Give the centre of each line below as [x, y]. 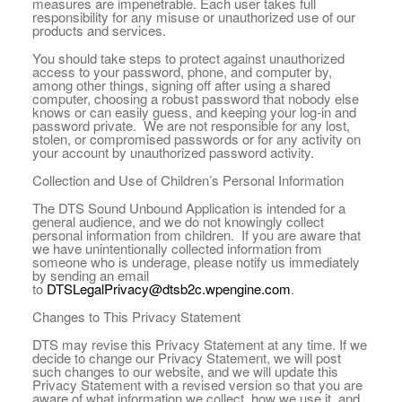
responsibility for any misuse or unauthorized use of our [193, 17]
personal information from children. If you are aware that [196, 235]
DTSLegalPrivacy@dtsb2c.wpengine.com [168, 288]
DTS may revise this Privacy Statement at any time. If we [199, 344]
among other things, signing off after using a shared [181, 85]
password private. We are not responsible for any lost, [191, 125]
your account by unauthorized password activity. [173, 152]
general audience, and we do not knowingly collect [178, 221]
